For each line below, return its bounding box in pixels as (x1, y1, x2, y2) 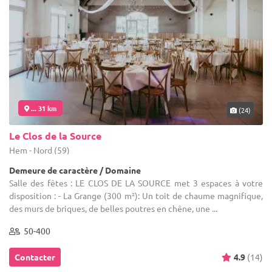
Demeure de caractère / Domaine (9, 165, 141, 176)
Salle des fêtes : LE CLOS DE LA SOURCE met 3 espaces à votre (9, 177, 263, 189)
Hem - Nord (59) (9, 144, 70, 156)
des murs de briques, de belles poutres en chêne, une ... (9, 203, 217, 214)
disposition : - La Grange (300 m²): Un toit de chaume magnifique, (9, 190, 263, 202)
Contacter (15, 251, 55, 263)
